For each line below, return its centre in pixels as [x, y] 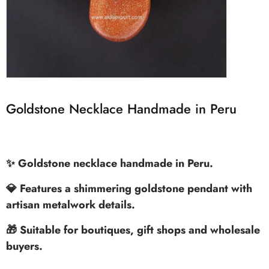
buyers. [24, 246]
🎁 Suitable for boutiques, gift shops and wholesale [133, 230]
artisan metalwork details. [71, 205]
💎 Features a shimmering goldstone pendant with [129, 189]
